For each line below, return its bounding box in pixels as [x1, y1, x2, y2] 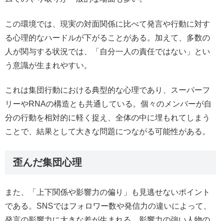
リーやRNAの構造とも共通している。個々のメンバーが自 [5, 100, 212, 109]
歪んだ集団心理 [13, 157, 82, 168]
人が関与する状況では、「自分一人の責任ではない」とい [5, 47, 210, 56]
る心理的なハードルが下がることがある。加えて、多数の [5, 33, 210, 42]
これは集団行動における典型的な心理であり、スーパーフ [5, 86, 210, 95]
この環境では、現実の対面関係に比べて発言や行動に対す [5, 19, 210, 28]
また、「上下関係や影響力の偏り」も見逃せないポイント [5, 188, 210, 197]
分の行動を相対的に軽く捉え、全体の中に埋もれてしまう [5, 113, 210, 122]
